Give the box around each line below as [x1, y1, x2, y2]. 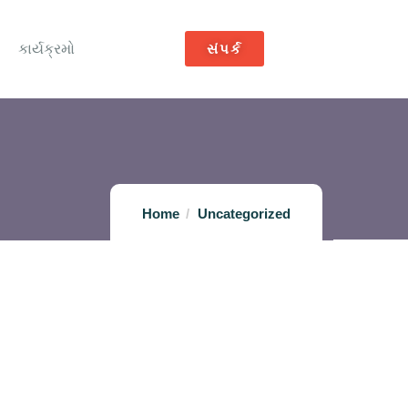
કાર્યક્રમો [18, 41, 76, 56]
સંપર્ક [206, 41, 242, 56]
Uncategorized [198, 206, 291, 221]
